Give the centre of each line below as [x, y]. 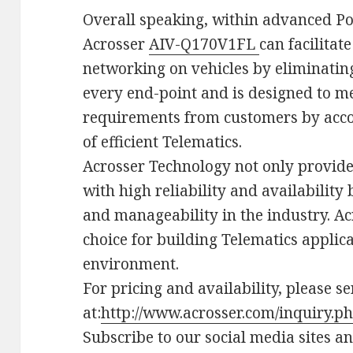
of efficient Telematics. [163, 142]
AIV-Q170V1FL [204, 44]
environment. [131, 264]
